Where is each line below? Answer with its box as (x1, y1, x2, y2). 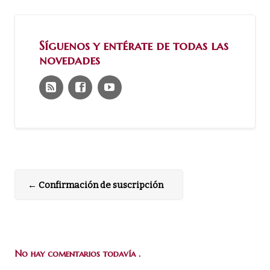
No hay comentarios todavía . (14, 247, 141, 259)
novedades (39, 52, 100, 69)
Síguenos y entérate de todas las (39, 38, 228, 54)
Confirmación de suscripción (37, 179, 164, 190)
